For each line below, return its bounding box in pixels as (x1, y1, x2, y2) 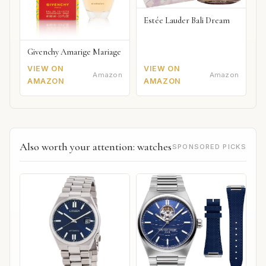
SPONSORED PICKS (172, 142, 246, 151)
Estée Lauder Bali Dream (144, 15, 230, 26)
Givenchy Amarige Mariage (27, 47, 121, 58)
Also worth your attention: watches (20, 140, 172, 153)
